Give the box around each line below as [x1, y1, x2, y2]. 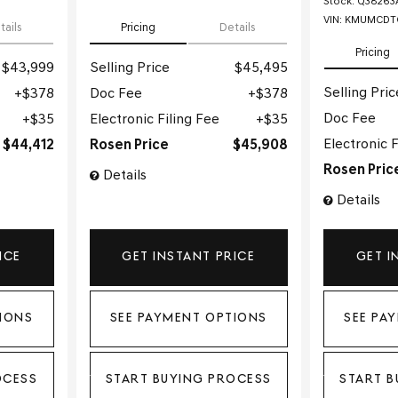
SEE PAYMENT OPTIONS [109, 312, 267, 326]
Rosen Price [89, 139, 169, 154]
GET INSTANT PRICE [122, 250, 256, 264]
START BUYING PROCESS [105, 373, 272, 387]
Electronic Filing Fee [89, 113, 219, 128]
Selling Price [89, 61, 170, 76]
